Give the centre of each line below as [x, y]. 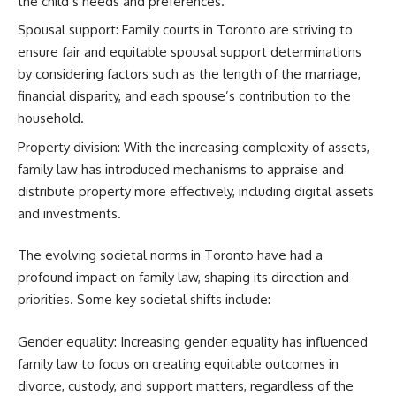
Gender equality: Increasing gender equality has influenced [193, 341]
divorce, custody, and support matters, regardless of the [186, 385]
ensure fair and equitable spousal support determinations [190, 52]
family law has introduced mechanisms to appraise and [181, 169]
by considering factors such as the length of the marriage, [189, 74]
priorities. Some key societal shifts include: [144, 299]
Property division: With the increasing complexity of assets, [194, 147]
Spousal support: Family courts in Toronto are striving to [185, 30]
